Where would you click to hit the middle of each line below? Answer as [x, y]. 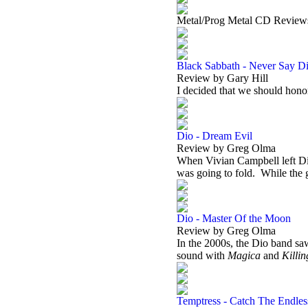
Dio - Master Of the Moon [234, 218]
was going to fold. [216, 173]
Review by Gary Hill [222, 78]
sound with [202, 255]
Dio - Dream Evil [214, 136]
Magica [244, 255]
